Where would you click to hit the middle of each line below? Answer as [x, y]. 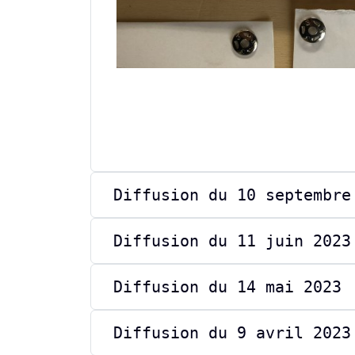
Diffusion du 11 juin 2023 [232, 240]
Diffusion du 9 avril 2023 [232, 332]
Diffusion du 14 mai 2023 [227, 286]
